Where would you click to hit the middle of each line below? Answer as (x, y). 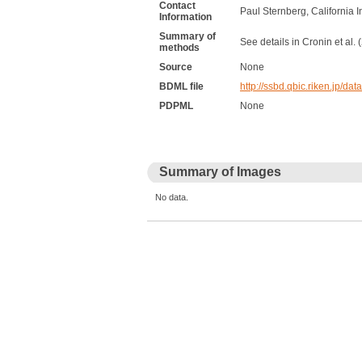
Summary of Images (220, 172)
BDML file (181, 86)
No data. (172, 197)
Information (185, 17)
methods (179, 48)
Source (176, 67)
